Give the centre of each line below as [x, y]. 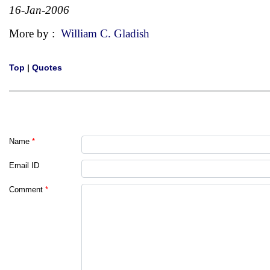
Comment [26, 190]
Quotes [47, 67]
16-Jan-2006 [39, 10]
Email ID [24, 165]
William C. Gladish [105, 33]
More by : [35, 33]
